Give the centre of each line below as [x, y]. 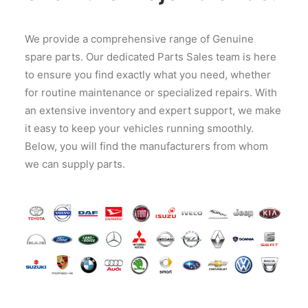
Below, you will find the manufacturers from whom [146, 146]
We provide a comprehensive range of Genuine [139, 39]
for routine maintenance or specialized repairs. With [151, 92]
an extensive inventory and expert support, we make [153, 110]
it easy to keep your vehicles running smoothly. [139, 128]
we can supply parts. [75, 164]
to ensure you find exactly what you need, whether [148, 75]
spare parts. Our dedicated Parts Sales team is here [151, 57]
